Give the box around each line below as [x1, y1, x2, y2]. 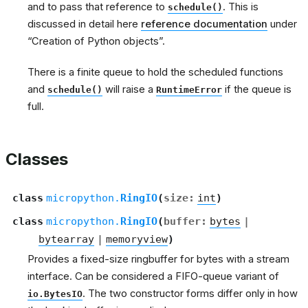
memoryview [106, 232, 168, 245]
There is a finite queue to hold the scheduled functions [27, 65, 283, 78]
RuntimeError [156, 84, 222, 95]
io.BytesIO [27, 288, 82, 299]
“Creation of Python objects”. [27, 34, 165, 47]
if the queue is [222, 82, 291, 96]
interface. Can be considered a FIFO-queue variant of [27, 269, 279, 283]
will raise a [102, 82, 156, 96]
